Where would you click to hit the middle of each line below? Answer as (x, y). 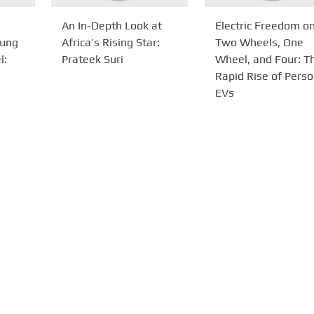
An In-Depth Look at (112, 25)
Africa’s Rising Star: (111, 42)
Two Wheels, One (259, 42)
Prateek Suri (93, 59)
